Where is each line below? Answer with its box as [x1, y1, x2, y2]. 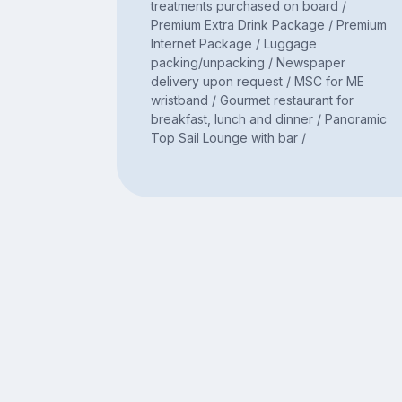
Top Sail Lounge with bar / [150, 130, 306, 146]
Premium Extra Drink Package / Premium [150, 17, 387, 33]
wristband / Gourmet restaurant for [150, 92, 354, 109]
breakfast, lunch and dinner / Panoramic [150, 111, 387, 127]
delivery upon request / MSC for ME [150, 74, 364, 90]
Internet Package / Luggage [150, 36, 317, 52]
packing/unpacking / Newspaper [150, 55, 345, 71]
